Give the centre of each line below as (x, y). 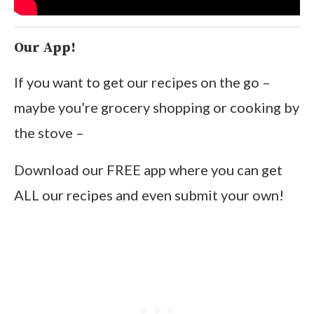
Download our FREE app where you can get (148, 170)
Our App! (45, 48)
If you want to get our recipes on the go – (142, 82)
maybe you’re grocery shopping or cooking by (157, 108)
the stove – (49, 133)
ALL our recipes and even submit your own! (149, 195)
